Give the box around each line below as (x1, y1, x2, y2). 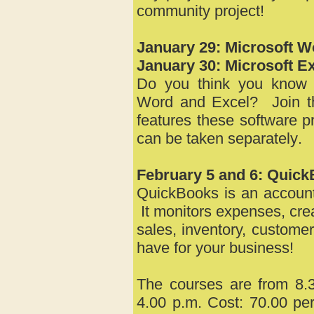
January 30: (137, 57, 221, 74)
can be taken (137, 130, 228, 147)
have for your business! (137, 239, 294, 257)
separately (228, 130, 298, 147)
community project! (137, 2, 264, 20)
